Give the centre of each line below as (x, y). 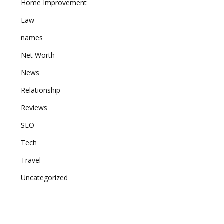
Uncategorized (44, 178)
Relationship (41, 90)
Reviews (34, 108)
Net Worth (38, 55)
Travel (31, 160)
